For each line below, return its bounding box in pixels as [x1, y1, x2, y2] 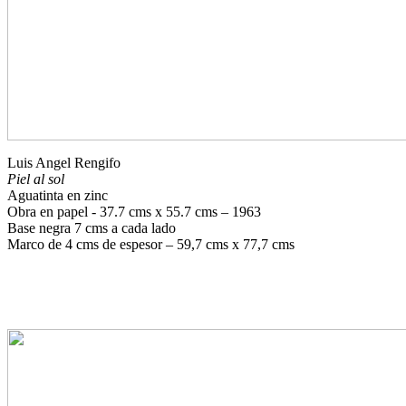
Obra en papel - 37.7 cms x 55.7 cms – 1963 [7, 204, 261, 219]
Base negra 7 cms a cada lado [7, 220, 176, 236]
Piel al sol [7, 171, 64, 187]
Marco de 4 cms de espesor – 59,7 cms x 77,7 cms [7, 237, 295, 252]
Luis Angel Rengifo [7, 155, 121, 170]
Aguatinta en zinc [7, 188, 108, 203]
